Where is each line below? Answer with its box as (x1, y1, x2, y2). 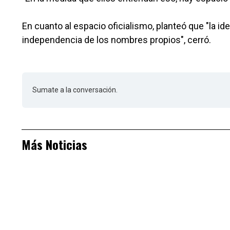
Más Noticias (22, 135, 87, 154)
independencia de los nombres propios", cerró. (22, 34, 211, 46)
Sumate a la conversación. (32, 86, 118, 94)
